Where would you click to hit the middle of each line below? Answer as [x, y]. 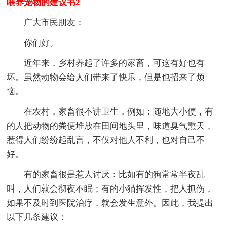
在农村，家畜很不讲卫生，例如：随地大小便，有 [119, 111]
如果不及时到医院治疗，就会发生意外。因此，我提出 [110, 203]
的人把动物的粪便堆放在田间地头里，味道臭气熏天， [110, 126]
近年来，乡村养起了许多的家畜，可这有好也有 [115, 63]
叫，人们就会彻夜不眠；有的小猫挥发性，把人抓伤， [110, 188]
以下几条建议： [37, 217]
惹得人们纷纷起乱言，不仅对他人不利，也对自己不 [106, 140]
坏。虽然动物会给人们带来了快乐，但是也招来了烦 [106, 77]
